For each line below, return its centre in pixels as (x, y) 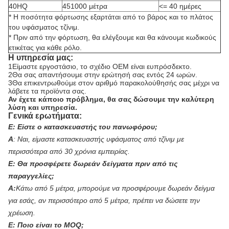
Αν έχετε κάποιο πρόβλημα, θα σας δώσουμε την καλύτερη (111, 99)
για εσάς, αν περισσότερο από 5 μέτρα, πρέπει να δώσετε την (104, 200)
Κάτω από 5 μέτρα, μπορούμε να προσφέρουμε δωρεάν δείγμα (115, 188)
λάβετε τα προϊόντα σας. (47, 91)
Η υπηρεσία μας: (41, 57)
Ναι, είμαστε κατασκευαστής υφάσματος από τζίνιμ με (101, 139)
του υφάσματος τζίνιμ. (44, 27)
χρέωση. (22, 212)
